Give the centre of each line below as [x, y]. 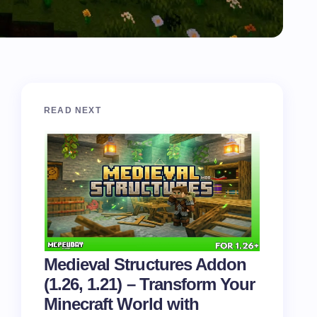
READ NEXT [73, 110]
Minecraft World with [121, 304]
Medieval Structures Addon [145, 264]
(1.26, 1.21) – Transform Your [150, 284]
